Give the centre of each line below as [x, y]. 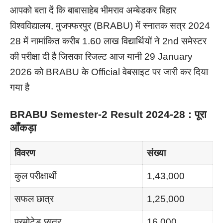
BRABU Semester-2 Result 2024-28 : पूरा [108, 114]
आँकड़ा [23, 128]
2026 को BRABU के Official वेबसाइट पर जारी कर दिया [109, 72]
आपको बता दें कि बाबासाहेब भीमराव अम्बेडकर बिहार [93, 10]
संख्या [156, 153]
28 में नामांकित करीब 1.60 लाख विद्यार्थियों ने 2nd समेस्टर [108, 41]
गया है [21, 88]
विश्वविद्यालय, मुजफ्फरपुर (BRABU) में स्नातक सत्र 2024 [110, 26]
